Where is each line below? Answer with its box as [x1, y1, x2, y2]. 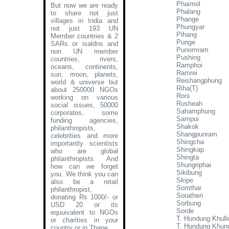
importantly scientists [51, 140, 118, 147]
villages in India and [51, 17, 118, 25]
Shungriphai [176, 161, 211, 169]
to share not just [51, 9, 118, 17]
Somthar [176, 184, 201, 192]
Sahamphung [176, 107, 215, 115]
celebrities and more [51, 132, 118, 140]
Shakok [176, 123, 199, 130]
